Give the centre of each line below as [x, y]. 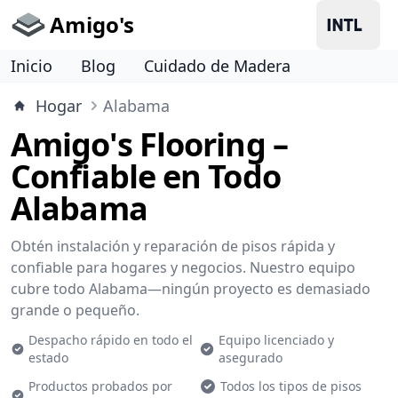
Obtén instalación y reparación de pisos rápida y [173, 246]
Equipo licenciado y [277, 340]
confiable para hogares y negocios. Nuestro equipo [183, 267]
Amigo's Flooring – [149, 144]
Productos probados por [100, 386]
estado [49, 358]
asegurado [251, 358]
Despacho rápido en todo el [111, 340]
